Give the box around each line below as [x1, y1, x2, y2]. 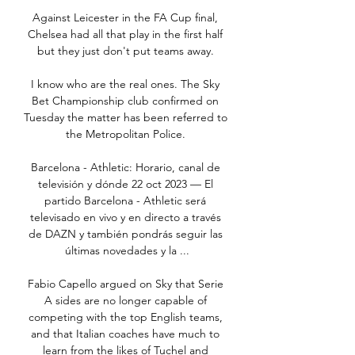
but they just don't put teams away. [36, 44, 217, 59]
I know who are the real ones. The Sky [31, 77, 219, 92]
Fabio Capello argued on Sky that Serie [27, 277, 223, 292]
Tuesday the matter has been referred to [24, 110, 227, 125]
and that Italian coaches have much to [31, 326, 219, 342]
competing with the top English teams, [28, 310, 223, 325]
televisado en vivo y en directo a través [29, 210, 221, 225]
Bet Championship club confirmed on [32, 94, 219, 109]
